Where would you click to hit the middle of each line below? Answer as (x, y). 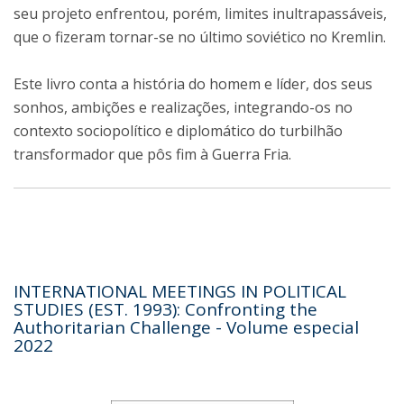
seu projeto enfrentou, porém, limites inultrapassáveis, (200, 14)
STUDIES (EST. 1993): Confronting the (165, 310)
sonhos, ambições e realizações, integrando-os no (183, 108)
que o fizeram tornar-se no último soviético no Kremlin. (200, 37)
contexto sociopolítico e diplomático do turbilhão (178, 131)
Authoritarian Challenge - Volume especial (186, 328)
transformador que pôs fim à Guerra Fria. (152, 155)
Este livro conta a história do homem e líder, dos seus (193, 84)
